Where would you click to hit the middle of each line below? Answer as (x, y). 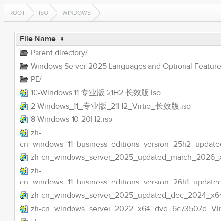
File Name (37, 39)
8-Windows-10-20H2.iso (71, 119)
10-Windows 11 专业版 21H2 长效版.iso (95, 93)
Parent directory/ (59, 53)
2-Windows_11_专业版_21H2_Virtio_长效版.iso (110, 106)
